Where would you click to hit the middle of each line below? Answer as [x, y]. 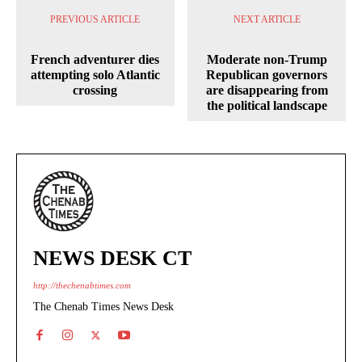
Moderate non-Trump [267, 60]
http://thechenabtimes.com [82, 285]
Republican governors [267, 75]
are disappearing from [267, 90]
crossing [95, 90]
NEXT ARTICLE [267, 20]
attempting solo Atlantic [95, 75]
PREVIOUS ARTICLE [95, 20]
